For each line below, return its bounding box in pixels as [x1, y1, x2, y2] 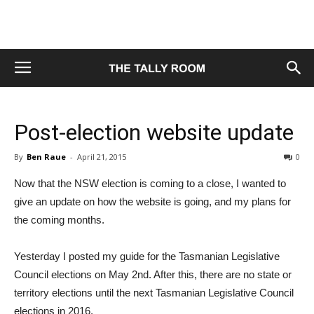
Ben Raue [27, 151, 66, 162]
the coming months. [14, 214, 104, 226]
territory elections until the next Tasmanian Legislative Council [14, 287, 294, 299]
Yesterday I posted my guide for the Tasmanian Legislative [14, 250, 280, 262]
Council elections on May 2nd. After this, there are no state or [14, 268, 292, 280]
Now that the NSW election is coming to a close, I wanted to [14, 177, 286, 189]
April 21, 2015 [77, 151, 126, 162]
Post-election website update [14, 119, 294, 146]
